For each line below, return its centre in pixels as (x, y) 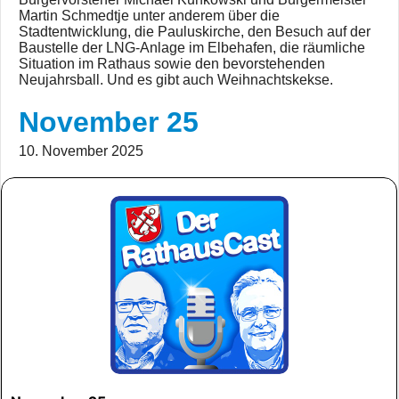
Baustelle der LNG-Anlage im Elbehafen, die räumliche (192, 48)
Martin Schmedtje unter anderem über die (149, 16)
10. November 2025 (81, 151)
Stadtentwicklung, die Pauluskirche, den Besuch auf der (195, 32)
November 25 (109, 122)
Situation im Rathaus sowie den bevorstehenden (172, 64)
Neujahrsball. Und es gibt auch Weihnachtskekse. (176, 80)
